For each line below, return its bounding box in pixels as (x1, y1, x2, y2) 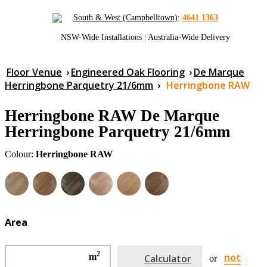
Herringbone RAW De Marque (5, 107, 219, 125)
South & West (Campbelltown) (73, 13, 178, 23)
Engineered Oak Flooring (71, 66, 185, 79)
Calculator (144, 252, 191, 265)
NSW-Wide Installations (61, 33, 144, 42)
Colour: (5, 149, 36, 160)
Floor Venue (7, 66, 62, 79)
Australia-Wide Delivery (146, 33, 230, 42)
